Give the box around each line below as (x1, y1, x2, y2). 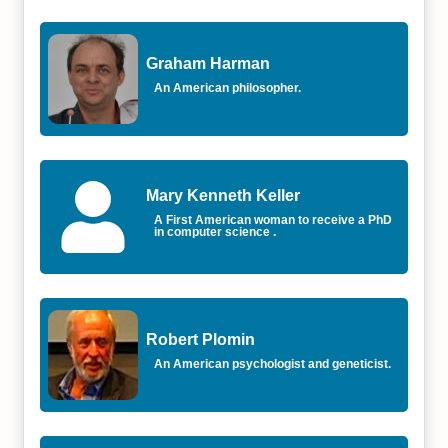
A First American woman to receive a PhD (154, 213, 393, 227)
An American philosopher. (154, 81, 302, 95)
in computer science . (154, 225, 277, 239)
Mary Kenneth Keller (146, 187, 301, 204)
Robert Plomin (146, 331, 256, 348)
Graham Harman (146, 55, 271, 72)
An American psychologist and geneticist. (154, 357, 392, 371)
